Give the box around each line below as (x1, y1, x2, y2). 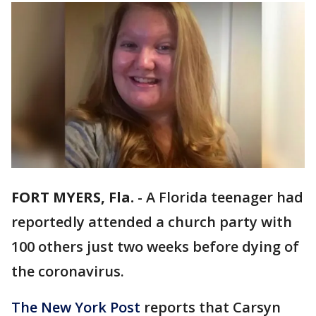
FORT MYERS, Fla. (11, 188, 134, 207)
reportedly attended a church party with (11, 212, 292, 232)
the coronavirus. (11, 262, 128, 281)
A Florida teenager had (146, 188, 303, 207)
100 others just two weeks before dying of (11, 237, 299, 257)
